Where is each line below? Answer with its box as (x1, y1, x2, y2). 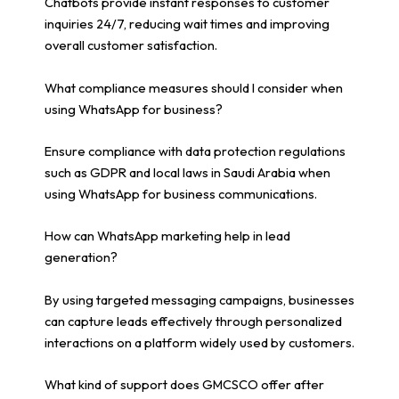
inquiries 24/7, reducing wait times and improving (45, 15, 330, 33)
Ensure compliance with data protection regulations (45, 142, 346, 160)
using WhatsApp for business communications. (45, 185, 317, 203)
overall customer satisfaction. (45, 37, 217, 54)
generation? (45, 248, 118, 266)
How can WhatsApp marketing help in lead (45, 227, 290, 245)
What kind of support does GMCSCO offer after (45, 376, 324, 394)
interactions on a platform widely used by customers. (45, 333, 354, 351)
